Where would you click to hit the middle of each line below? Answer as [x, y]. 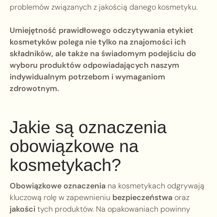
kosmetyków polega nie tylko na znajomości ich [98, 42]
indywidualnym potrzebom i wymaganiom [87, 77]
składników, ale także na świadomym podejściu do [103, 54]
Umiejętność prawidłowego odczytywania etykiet [101, 31]
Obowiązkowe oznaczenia [58, 186]
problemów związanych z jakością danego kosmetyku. [104, 7]
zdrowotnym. [34, 89]
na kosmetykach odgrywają [155, 186]
